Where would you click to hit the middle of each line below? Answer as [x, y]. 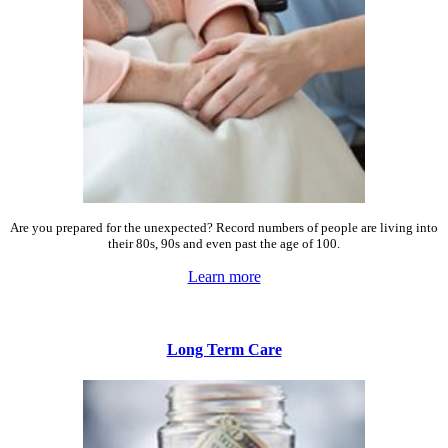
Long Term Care [224, 350]
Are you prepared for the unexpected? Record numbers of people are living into [224, 227]
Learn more [224, 276]
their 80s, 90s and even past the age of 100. [224, 243]
